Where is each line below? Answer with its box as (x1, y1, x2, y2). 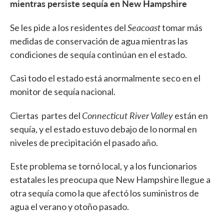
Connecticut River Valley (82, 109, 173, 122)
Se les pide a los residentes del (10, 22, 127, 33)
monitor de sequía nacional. (10, 86, 117, 97)
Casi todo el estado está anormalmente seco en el (10, 72, 200, 84)
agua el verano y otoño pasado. (10, 201, 130, 212)
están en (173, 110, 208, 121)
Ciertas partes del (10, 110, 82, 121)
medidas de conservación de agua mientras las (10, 35, 188, 47)
